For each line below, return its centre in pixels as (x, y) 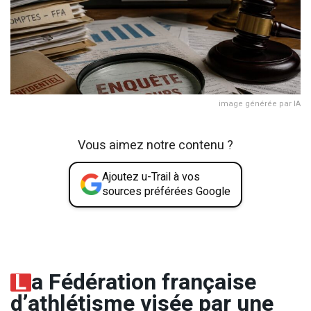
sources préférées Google (166, 191)
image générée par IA (260, 103)
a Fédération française (143, 282)
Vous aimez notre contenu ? (155, 145)
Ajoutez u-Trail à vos (151, 177)
